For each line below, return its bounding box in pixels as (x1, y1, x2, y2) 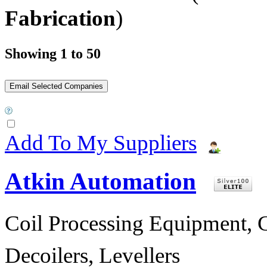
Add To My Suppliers (5, 130, 197, 155)
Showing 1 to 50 (5, 45, 101, 61)
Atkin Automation (5, 167, 196, 195)
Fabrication (5, 5, 116, 30)
